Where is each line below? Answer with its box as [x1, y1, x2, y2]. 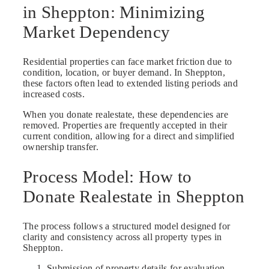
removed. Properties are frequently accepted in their [23, 119, 228, 130]
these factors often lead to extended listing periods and [23, 77, 238, 88]
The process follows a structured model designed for [23, 220, 231, 231]
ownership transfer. [23, 141, 99, 152]
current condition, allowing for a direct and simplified [23, 130, 235, 141]
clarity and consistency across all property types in [23, 231, 222, 242]
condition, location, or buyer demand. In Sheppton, [23, 67, 226, 77]
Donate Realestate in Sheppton [23, 186, 245, 206]
